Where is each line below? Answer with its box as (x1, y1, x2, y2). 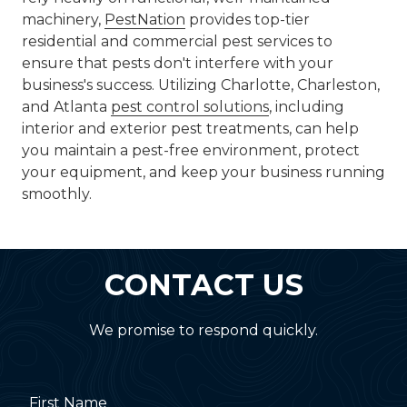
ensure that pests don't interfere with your (22, 55, 333, 72)
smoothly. (22, 185, 92, 203)
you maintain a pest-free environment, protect (22, 142, 360, 159)
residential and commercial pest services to (22, 33, 333, 50)
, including (269, 98, 344, 115)
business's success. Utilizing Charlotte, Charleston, (22, 76, 380, 94)
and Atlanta (22, 98, 111, 115)
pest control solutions (111, 98, 269, 115)
